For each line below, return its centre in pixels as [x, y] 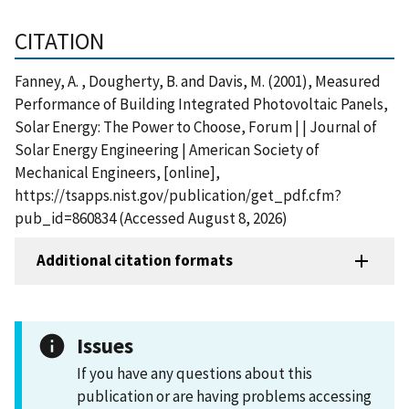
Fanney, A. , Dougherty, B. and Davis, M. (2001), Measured [198, 81]
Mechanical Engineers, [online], [117, 172]
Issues [105, 345]
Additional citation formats [135, 261]
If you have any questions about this [194, 373]
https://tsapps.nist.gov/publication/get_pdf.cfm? [178, 195]
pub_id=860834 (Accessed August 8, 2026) [151, 218]
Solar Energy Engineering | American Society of [167, 149]
